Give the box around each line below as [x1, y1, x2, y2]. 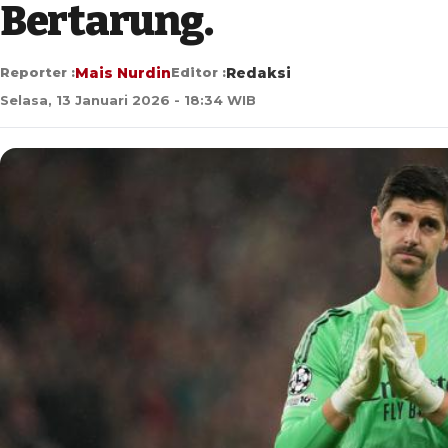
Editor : [171, 64, 226, 80]
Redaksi [226, 64, 291, 82]
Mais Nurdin [75, 64, 171, 82]
